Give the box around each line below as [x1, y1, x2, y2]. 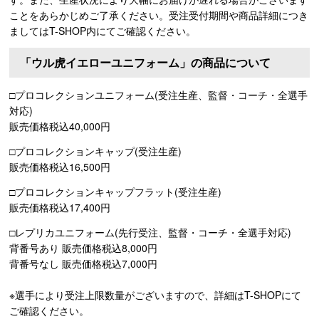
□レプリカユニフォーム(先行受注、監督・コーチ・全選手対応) [9, 224, 291, 239]
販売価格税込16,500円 [9, 159, 110, 174]
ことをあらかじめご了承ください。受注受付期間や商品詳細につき [9, 7, 308, 22]
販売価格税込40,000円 [9, 118, 110, 133]
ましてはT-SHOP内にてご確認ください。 [9, 23, 196, 38]
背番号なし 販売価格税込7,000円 [9, 256, 157, 271]
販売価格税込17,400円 [9, 199, 110, 214]
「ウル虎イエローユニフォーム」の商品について [20, 53, 271, 70]
